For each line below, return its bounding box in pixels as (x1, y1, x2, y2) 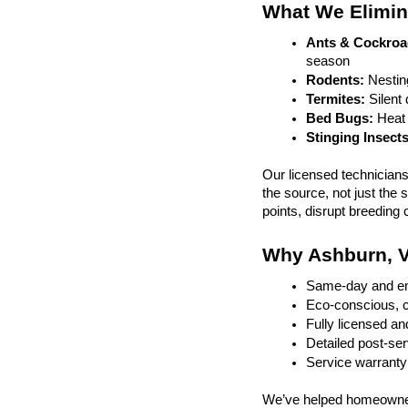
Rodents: (306, 73, 364, 87)
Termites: (306, 92, 369, 107)
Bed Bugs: (306, 111, 377, 126)
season (306, 54, 350, 68)
